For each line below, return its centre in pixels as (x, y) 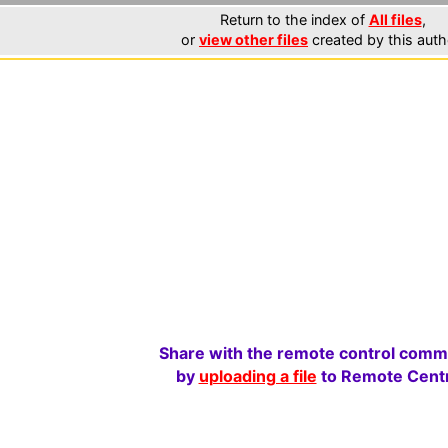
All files (395, 19)
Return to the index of (294, 19)
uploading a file (257, 376)
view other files (253, 39)
